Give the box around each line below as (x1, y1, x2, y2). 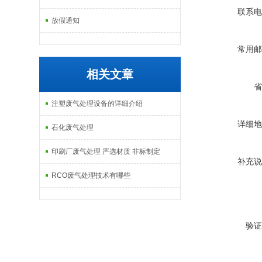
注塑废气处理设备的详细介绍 (51, 99, 143, 108)
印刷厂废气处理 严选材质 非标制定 (51, 147, 161, 156)
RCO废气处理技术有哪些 (51, 171, 131, 180)
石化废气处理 (51, 123, 94, 132)
